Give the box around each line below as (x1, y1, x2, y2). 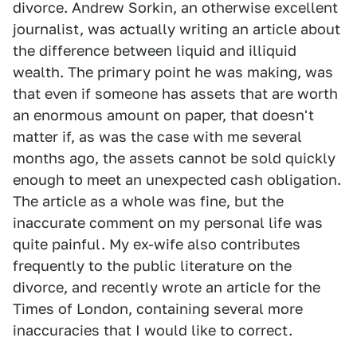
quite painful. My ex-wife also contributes (13, 236, 300, 253)
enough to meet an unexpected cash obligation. (13, 171, 341, 188)
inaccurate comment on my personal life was (13, 214, 323, 231)
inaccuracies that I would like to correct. (13, 322, 292, 339)
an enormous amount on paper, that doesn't (13, 107, 314, 124)
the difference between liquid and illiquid (13, 42, 296, 59)
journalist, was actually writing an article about (13, 21, 340, 37)
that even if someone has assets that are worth (13, 85, 338, 102)
